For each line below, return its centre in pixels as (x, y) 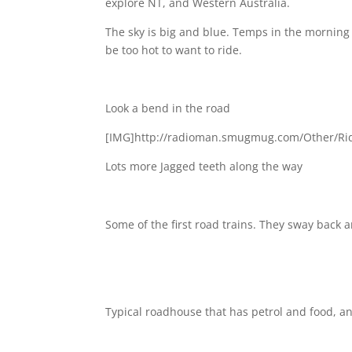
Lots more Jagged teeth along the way (204, 166)
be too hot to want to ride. (174, 50)
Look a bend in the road (170, 108)
